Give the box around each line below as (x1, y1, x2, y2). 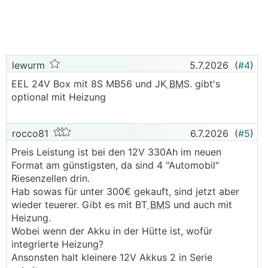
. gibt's (190, 78, 220, 90)
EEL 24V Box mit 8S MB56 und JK (11, 78, 166, 90)
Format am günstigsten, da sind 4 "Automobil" (11, 159, 219, 171)
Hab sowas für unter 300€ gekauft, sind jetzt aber (11, 185, 239, 197)
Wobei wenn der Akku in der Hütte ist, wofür (11, 225, 212, 237)
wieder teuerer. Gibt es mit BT (11, 199, 147, 211)
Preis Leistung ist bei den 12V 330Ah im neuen (11, 146, 221, 158)
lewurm (9, 59, 45, 71)
